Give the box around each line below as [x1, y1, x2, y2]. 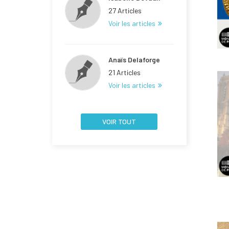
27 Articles [108, 6, 142, 15]
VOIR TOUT [102, 117, 136, 126]
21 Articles [108, 68, 141, 77]
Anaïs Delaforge [108, 55, 160, 64]
